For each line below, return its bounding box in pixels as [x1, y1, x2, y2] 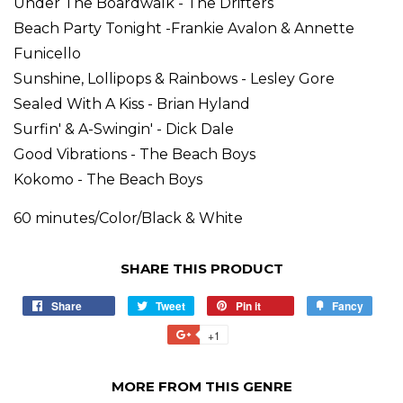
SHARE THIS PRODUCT [120, 260, 283, 277]
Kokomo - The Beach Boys [13, 171, 202, 188]
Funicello [13, 45, 81, 62]
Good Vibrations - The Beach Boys [13, 146, 255, 163]
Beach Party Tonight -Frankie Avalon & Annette [13, 20, 354, 37]
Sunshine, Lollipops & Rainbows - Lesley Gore [13, 70, 335, 87]
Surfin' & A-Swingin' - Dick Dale [13, 121, 234, 138]
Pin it [235, 298, 261, 314]
